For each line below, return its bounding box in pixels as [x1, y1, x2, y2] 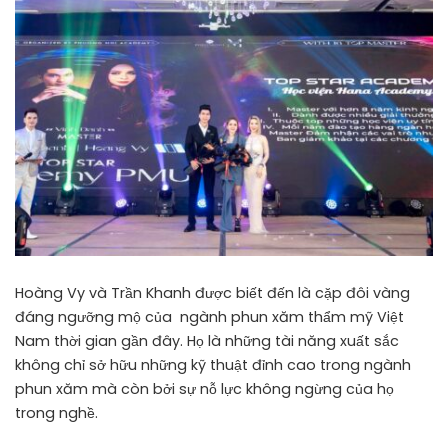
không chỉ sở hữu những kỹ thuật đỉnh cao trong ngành [15, 355, 411, 376]
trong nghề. [15, 403, 98, 424]
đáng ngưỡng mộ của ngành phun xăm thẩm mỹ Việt [15, 307, 404, 328]
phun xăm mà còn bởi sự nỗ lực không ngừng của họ [15, 379, 394, 400]
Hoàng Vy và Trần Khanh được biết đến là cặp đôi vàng [15, 283, 410, 304]
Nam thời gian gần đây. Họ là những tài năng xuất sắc [15, 331, 399, 352]
